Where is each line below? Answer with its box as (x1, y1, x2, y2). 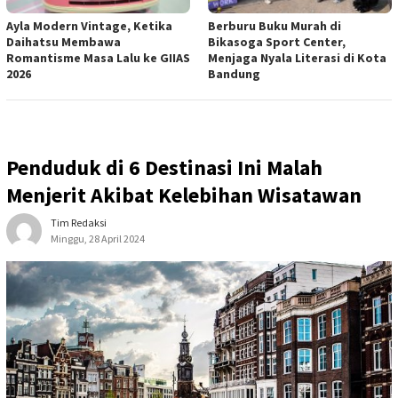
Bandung (208, 65, 260, 82)
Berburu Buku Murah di (208, 17, 341, 34)
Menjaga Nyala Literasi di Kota (208, 49, 386, 66)
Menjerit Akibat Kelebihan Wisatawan (6, 180, 362, 209)
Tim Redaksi (51, 215, 107, 229)
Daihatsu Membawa (6, 33, 121, 50)
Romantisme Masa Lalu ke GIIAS (6, 49, 190, 66)
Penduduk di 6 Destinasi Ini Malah (6, 153, 322, 181)
